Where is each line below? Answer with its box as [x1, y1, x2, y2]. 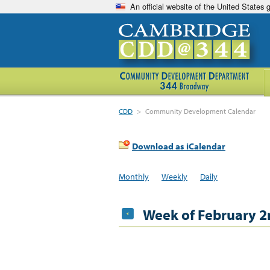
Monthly [119, 171, 149, 182]
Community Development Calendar [145, 107, 256, 116]
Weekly [161, 171, 187, 182]
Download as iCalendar [132, 140, 225, 152]
